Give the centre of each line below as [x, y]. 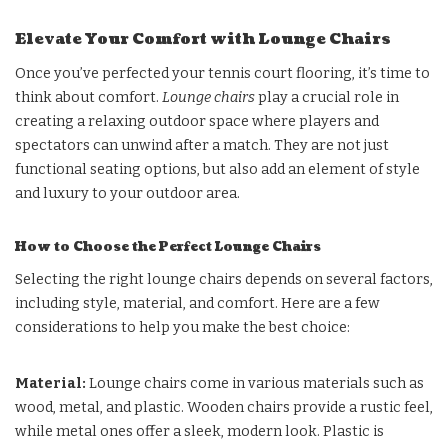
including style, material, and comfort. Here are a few [197, 304]
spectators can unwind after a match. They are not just [202, 146]
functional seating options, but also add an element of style [217, 170]
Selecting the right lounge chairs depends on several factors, [224, 280]
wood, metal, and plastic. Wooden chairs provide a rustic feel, [224, 408]
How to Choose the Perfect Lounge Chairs [168, 247]
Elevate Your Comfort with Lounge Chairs [203, 40]
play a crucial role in [327, 98]
